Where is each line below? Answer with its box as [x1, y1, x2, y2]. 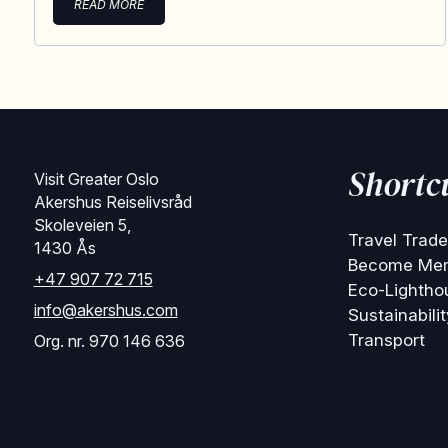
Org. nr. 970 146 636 [33, 331, 185, 351]
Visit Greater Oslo [33, 169, 159, 189]
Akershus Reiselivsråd [33, 192, 192, 212]
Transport [347, 330, 425, 350]
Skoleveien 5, [33, 215, 131, 235]
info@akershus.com [33, 300, 178, 320]
